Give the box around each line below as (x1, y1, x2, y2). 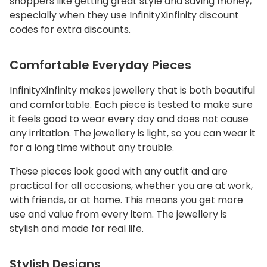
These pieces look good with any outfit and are (10, 164, 228, 179)
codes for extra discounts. (10, 23, 131, 37)
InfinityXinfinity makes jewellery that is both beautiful (10, 83, 255, 98)
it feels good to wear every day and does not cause (10, 112, 249, 126)
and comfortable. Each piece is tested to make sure (10, 98, 253, 112)
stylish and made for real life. (10, 222, 144, 236)
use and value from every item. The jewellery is (10, 207, 227, 222)
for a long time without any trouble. (10, 141, 174, 155)
